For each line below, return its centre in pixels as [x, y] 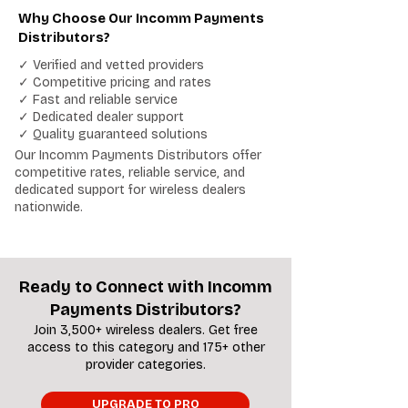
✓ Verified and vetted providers [111, 65]
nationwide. [49, 207]
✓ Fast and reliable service [98, 100]
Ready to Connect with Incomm [146, 287]
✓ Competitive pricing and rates [115, 82]
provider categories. [146, 365]
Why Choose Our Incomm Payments [141, 18]
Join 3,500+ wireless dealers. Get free [146, 330]
